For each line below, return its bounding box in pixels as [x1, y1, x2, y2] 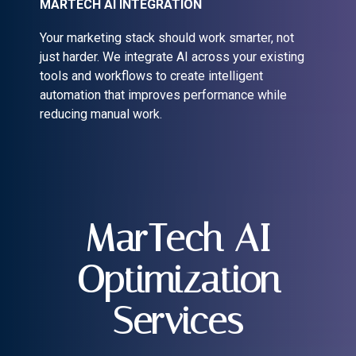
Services [113, 298, 243, 344]
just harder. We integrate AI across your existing [40, 49, 304, 65]
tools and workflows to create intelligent [40, 68, 263, 84]
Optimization [76, 257, 280, 303]
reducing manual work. [40, 106, 162, 122]
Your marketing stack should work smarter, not [40, 30, 294, 46]
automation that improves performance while [40, 87, 287, 103]
